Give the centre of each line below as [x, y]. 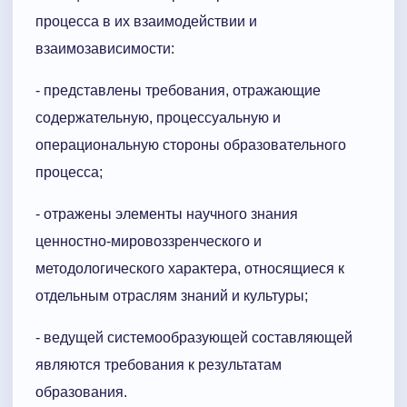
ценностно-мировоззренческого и [149, 242]
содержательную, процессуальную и [158, 118]
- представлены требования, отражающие [178, 91]
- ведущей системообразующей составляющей [194, 338]
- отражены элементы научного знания [167, 214]
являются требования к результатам [159, 365]
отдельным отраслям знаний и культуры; [172, 296]
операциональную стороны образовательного [191, 145]
